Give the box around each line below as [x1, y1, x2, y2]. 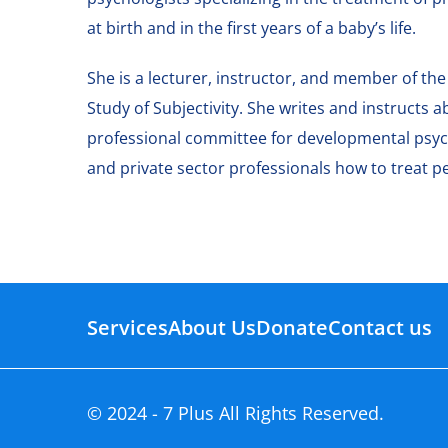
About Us [168, 314, 256, 342]
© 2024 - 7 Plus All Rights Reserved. [87, 400, 384, 425]
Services [87, 314, 168, 342]
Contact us [328, 314, 432, 342]
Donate [256, 314, 328, 342]
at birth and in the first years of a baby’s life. [87, 16, 416, 39]
